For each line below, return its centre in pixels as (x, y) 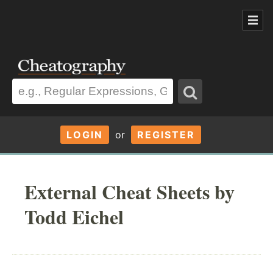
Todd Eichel (74, 216)
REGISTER (166, 134)
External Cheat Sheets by (129, 191)
